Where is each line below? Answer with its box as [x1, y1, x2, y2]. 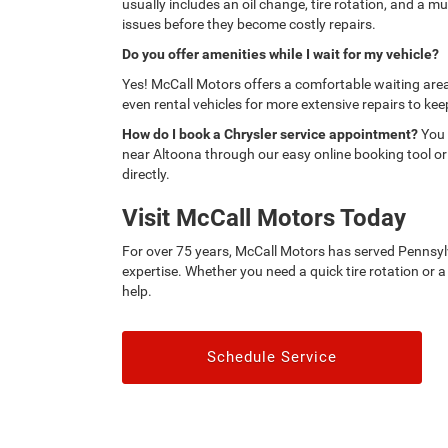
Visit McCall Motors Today [122, 203, 406, 232]
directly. [122, 165, 170, 182]
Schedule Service [206, 347, 338, 366]
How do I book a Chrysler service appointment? [122, 125, 418, 142]
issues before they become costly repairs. [122, 15, 376, 32]
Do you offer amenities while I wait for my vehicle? [122, 45, 439, 62]
